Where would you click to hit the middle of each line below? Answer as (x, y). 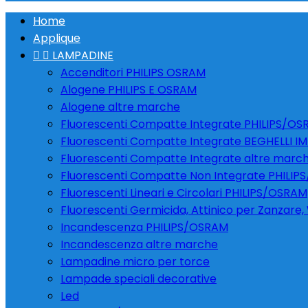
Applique (57, 38)
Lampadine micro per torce (135, 262)
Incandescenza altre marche (139, 244)
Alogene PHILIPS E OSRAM (129, 90)
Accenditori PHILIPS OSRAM (133, 73)
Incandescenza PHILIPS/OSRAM (144, 227)
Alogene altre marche (120, 107)
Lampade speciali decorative (139, 279)
